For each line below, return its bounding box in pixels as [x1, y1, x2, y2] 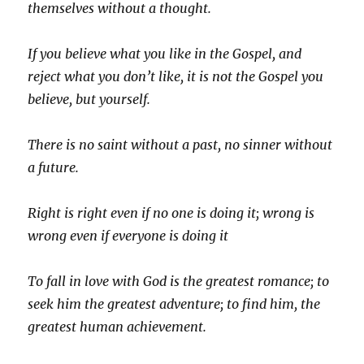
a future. [28, 159, 80, 176]
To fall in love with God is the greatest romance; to [28, 273, 330, 290]
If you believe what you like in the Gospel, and [28, 45, 302, 63]
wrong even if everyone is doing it [28, 227, 229, 245]
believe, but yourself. [28, 91, 151, 108]
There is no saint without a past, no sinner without [28, 136, 333, 154]
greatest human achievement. [28, 318, 207, 336]
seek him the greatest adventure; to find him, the [28, 296, 321, 313]
